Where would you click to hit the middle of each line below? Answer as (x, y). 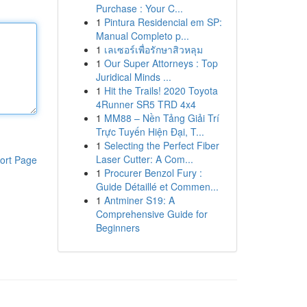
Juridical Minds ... (133, 77)
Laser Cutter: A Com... (144, 159)
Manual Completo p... (142, 36)
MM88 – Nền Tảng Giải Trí (161, 118)
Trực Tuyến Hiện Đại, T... (150, 132)
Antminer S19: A (139, 200)
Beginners (118, 228)
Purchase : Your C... (139, 8)
